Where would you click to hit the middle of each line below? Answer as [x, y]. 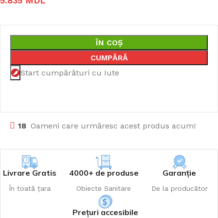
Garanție [180, 173]
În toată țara [30, 188]
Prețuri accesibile [105, 212]
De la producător [179, 188]
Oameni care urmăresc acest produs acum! [113, 126]
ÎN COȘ [109, 43]
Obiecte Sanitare [104, 188]
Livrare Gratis [30, 173]
